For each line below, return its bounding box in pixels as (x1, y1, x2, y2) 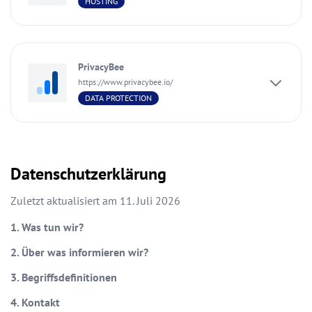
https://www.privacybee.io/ (78, 77, 173, 88)
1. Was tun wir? (10, 220, 84, 235)
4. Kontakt (10, 295, 60, 310)
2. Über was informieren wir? (10, 245, 148, 260)
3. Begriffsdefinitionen (10, 270, 117, 285)
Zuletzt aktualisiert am (10, 194, 120, 208)
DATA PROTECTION (85, 93, 152, 104)
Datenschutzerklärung (10, 163, 166, 185)
